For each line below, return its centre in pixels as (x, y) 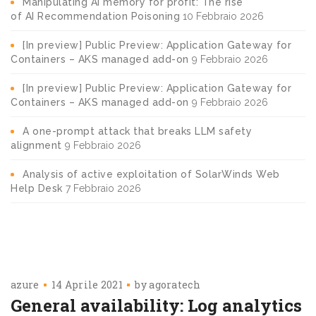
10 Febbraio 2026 (223, 16)
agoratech (175, 284)
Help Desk (37, 188)
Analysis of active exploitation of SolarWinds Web (151, 174)
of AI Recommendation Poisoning (95, 16)
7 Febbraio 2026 (103, 188)
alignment (36, 145)
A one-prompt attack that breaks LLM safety (137, 131)
